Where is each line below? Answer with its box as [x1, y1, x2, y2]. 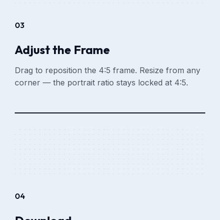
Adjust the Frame [15, 42, 110, 57]
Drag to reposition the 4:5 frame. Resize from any [15, 65, 201, 75]
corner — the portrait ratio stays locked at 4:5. [15, 77, 189, 87]
